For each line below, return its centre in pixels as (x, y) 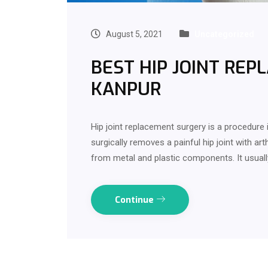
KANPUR (126, 89)
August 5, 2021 (133, 34)
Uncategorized (224, 34)
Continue (135, 200)
